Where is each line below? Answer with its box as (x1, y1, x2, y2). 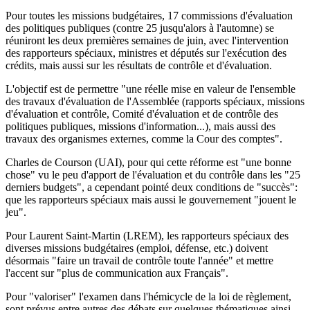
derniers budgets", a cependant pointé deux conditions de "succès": (6, 181, 298, 193)
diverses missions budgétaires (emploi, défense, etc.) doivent (6, 241, 268, 254)
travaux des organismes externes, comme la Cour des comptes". (6, 132, 282, 145)
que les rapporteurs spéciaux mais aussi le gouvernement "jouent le (6, 193, 296, 206)
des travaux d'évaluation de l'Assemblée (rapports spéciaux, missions (6, 95, 304, 107)
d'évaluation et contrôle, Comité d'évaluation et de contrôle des (6, 107, 278, 120)
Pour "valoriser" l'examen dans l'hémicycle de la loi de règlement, (6, 290, 291, 302)
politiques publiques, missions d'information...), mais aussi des (6, 120, 275, 132)
